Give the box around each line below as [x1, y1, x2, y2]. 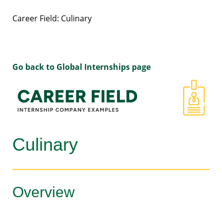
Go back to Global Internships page [12, 61, 151, 72]
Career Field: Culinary [12, 13, 92, 24]
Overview [12, 183, 75, 200]
